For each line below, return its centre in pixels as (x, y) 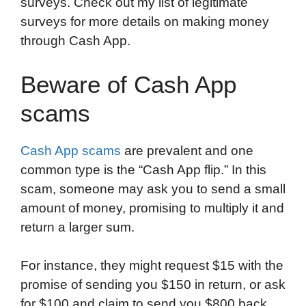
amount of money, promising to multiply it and (152, 208)
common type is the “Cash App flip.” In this (143, 169)
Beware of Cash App (128, 84)
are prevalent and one (187, 150)
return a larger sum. (78, 227)
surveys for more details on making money (145, 22)
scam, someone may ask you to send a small (153, 189)
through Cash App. (75, 41)
